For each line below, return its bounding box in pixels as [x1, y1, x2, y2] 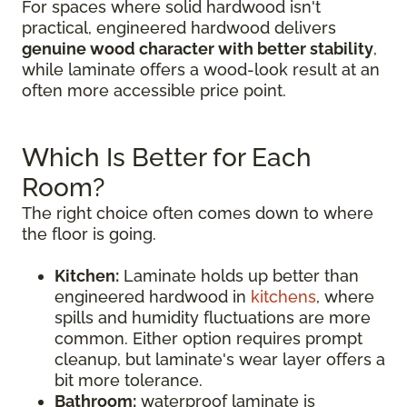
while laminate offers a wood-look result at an [22, 60, 380, 79]
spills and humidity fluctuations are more [55, 308, 371, 327]
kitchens [251, 287, 316, 306]
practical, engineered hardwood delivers [22, 18, 336, 37]
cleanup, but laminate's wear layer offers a [55, 350, 385, 369]
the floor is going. [22, 224, 156, 243]
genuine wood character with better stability [22, 39, 373, 58]
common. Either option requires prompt [55, 329, 362, 348]
